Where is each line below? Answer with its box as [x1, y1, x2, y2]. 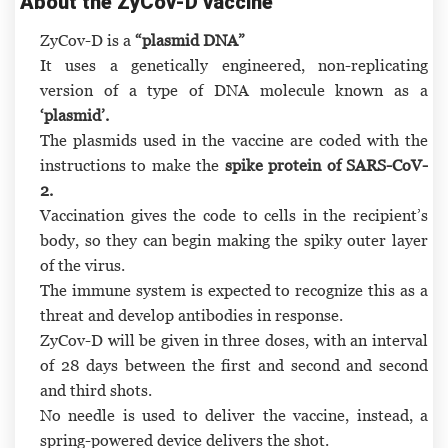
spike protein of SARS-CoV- [224, 155, 429, 174]
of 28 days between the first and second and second [40, 355, 428, 374]
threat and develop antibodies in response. [40, 305, 343, 324]
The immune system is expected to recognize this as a [40, 280, 428, 299]
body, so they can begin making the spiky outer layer [40, 230, 428, 249]
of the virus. [40, 255, 125, 274]
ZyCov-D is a [40, 30, 135, 49]
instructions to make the [40, 155, 225, 174]
